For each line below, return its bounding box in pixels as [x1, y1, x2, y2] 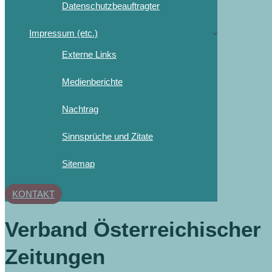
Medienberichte [62, 76, 123, 87]
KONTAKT [12, 188, 55, 199]
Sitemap [62, 158, 95, 169]
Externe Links [62, 49, 117, 59]
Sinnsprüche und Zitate [62, 131, 153, 141]
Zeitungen [5, 244, 105, 268]
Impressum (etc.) [29, 27, 98, 38]
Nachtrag [62, 103, 98, 114]
